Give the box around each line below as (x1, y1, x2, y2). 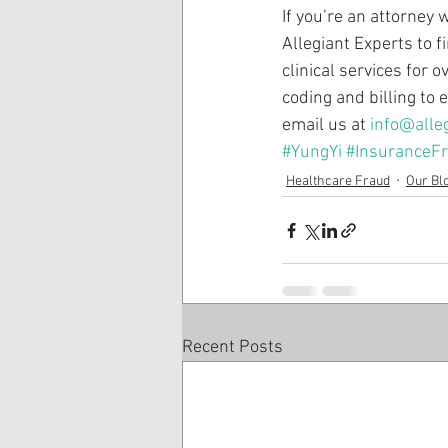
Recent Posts (182, 337, 283, 358)
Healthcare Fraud (286, 172, 390, 190)
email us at (282, 115, 370, 136)
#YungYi (282, 142, 342, 163)
